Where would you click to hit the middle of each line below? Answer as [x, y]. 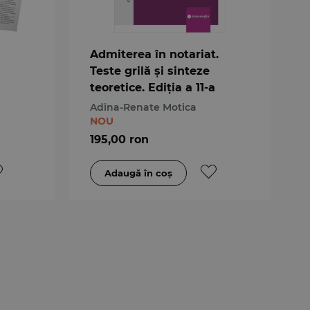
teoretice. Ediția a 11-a [152, 87]
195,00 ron [119, 139]
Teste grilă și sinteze [149, 71]
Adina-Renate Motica [143, 107]
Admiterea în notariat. [154, 54]
